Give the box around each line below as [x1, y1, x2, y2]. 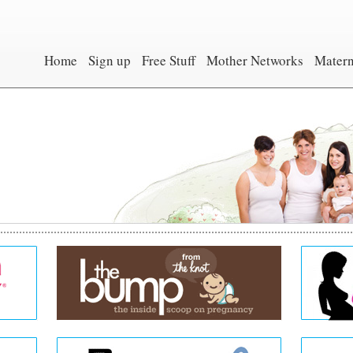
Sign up [88, 51, 131, 69]
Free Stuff [142, 51, 195, 69]
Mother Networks [206, 51, 303, 69]
